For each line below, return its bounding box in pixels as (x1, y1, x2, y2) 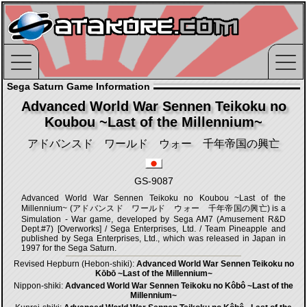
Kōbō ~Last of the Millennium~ (95, 269, 212, 278)
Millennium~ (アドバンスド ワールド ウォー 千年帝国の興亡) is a (21, 204, 286, 213)
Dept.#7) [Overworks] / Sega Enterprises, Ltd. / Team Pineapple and (21, 224, 286, 234)
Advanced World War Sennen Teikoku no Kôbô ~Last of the (65, 281, 293, 291)
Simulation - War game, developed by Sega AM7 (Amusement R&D (21, 214, 286, 224)
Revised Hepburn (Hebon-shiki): (13, 259, 136, 269)
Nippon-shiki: (14, 281, 65, 291)
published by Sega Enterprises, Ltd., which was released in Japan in (21, 234, 286, 243)
